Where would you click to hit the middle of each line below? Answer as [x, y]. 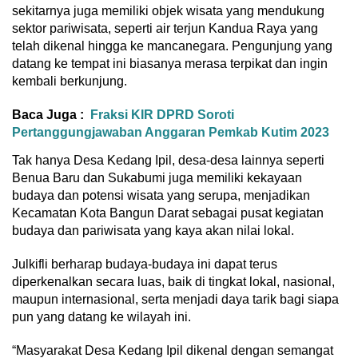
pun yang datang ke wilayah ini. [101, 317]
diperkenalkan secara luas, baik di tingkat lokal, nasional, [173, 282]
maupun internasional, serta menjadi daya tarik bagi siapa [175, 300]
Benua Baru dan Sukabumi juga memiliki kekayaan [157, 178]
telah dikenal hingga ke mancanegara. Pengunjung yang [172, 46]
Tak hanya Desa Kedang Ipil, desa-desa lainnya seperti [168, 161]
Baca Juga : [48, 115]
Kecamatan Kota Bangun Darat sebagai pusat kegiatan [168, 213]
